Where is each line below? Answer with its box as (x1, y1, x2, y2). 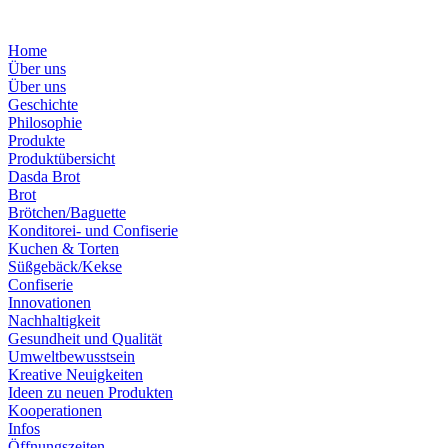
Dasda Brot (8, 167, 80, 185)
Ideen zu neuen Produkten (8, 383, 173, 401)
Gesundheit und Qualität (8, 329, 162, 347)
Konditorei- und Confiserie (8, 221, 178, 239)
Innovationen (8, 293, 91, 311)
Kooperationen (8, 401, 102, 419)
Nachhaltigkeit (8, 311, 100, 329)
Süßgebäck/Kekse (8, 257, 122, 275)
